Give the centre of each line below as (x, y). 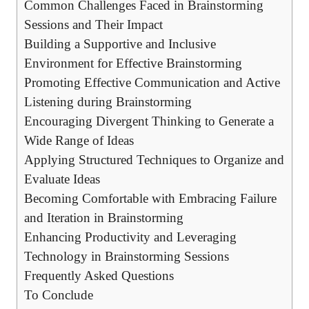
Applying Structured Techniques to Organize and (154, 160)
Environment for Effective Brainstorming (133, 63)
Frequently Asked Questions (99, 276)
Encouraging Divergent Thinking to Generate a (149, 121)
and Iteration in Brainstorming (104, 218)
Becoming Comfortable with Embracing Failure (150, 199)
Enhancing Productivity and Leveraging (130, 237)
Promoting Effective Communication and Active (152, 83)
